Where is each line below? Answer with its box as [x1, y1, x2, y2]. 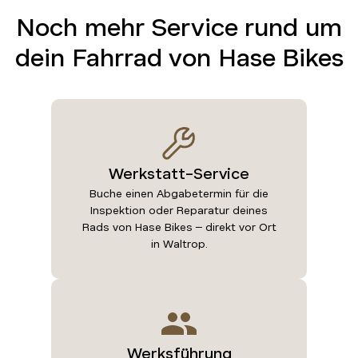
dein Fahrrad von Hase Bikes [14, 41, 344, 74]
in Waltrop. [150, 237, 208, 251]
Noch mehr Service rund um [16, 10, 342, 44]
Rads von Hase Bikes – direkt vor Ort [82, 220, 276, 234]
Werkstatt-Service [109, 163, 249, 184]
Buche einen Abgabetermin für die [89, 186, 268, 201]
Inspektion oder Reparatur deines [90, 203, 268, 217]
